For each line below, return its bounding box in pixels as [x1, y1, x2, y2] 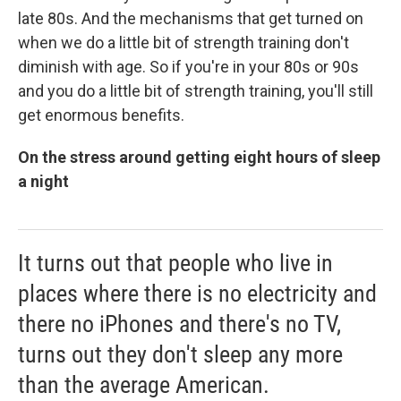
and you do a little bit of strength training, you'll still [18, 81, 373, 100]
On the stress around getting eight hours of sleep [18, 147, 380, 166]
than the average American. [18, 371, 269, 398]
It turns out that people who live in [18, 249, 333, 277]
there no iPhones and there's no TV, [18, 310, 341, 337]
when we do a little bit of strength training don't [18, 32, 349, 52]
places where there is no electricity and [18, 279, 377, 307]
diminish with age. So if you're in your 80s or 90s [18, 56, 359, 76]
